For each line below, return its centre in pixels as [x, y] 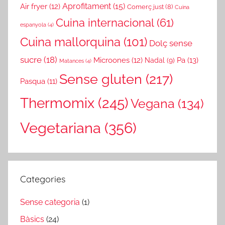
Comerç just [145, 7]
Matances [72, 61]
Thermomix [57, 103]
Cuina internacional [105, 23]
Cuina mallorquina [70, 42]
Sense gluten [101, 79]
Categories [43, 179]
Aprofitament [87, 7]
